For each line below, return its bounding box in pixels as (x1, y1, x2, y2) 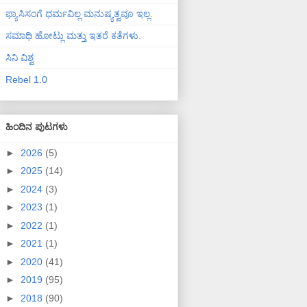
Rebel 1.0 (5, 74, 47, 86)
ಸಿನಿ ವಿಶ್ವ (5, 52, 34, 64)
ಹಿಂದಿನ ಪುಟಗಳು (5, 121, 68, 132)
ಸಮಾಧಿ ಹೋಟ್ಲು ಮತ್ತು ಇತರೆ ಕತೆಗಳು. (5, 30, 141, 42)
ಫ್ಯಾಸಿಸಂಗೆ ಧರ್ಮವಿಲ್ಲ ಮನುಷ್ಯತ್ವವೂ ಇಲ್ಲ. (5, 8, 153, 20)
